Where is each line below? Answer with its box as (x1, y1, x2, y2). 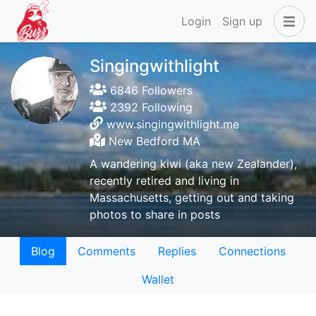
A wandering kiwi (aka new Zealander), (90, 157, 297, 171)
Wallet (142, 272, 174, 286)
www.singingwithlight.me (107, 117, 240, 131)
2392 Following (107, 100, 193, 114)
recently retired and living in (90, 174, 239, 188)
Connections (218, 244, 286, 258)
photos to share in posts (90, 207, 220, 221)
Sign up (222, 14, 262, 28)
